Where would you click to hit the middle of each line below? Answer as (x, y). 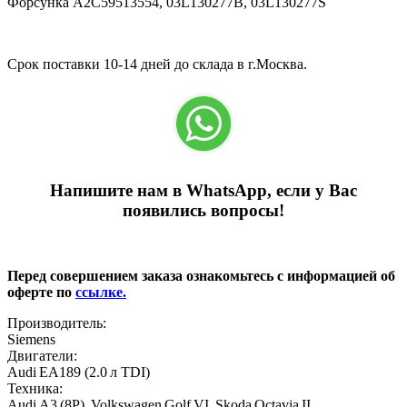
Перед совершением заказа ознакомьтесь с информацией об (201, 276)
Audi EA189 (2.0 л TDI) (79, 372)
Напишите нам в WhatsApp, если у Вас (203, 190)
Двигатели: (42, 356)
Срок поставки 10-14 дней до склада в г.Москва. (157, 64)
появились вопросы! (203, 210)
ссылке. (101, 293)
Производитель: (57, 323)
